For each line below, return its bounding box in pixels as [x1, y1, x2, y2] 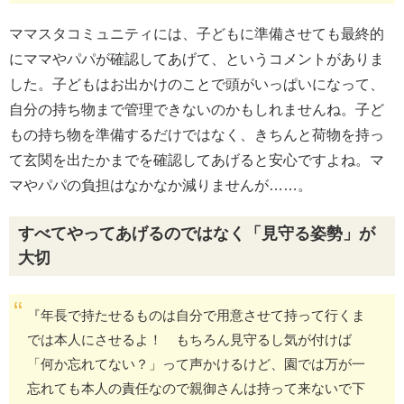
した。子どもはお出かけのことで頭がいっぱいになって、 [9, 77, 384, 92]
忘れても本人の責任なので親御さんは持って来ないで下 [27, 381, 365, 396]
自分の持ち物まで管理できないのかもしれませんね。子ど [9, 102, 384, 117]
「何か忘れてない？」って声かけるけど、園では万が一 [27, 356, 365, 372]
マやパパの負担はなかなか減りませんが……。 [9, 178, 312, 193]
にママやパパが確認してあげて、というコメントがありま [9, 51, 384, 67]
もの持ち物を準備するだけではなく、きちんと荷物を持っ [9, 127, 384, 142]
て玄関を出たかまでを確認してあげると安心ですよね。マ [9, 152, 384, 168]
